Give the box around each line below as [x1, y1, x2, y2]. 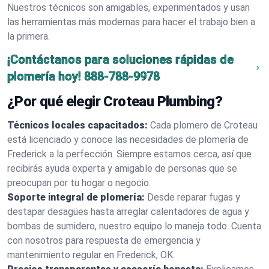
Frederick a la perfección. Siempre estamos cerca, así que [7, 148, 252, 160]
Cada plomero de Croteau [150, 119, 258, 131]
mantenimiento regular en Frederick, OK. [7, 249, 175, 261]
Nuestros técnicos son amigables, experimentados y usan [7, 2, 250, 13]
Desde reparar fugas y [147, 192, 240, 203]
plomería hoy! [7, 69, 81, 83]
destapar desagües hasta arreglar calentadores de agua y [7, 206, 249, 217]
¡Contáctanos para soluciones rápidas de [7, 52, 234, 67]
